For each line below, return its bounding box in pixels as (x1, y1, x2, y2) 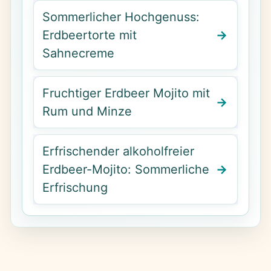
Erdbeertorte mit (42, 27, 137, 42)
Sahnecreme (42, 45, 114, 60)
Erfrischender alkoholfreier (42, 143, 194, 158)
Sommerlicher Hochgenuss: (42, 9, 200, 24)
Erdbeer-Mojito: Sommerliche (42, 162, 209, 177)
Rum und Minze (42, 103, 132, 119)
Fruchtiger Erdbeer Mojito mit (42, 85, 210, 100)
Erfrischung (42, 180, 108, 195)
